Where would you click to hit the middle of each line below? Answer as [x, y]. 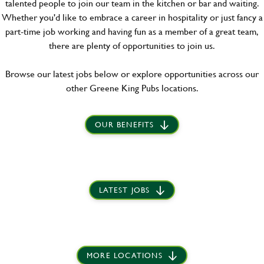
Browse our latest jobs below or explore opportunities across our [132, 73]
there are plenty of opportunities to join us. [132, 45]
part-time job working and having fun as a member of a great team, [132, 31]
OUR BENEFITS [125, 124]
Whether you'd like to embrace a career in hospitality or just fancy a [132, 17]
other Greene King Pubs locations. [132, 88]
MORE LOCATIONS [124, 255]
